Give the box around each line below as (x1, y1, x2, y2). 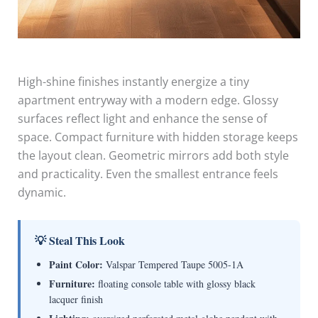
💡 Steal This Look (34, 231, 125, 248)
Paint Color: (48, 256, 103, 272)
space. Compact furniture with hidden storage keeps (17, 128, 298, 145)
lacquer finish (48, 292, 103, 306)
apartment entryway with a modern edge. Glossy (17, 92, 278, 108)
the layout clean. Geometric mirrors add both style (17, 147, 289, 163)
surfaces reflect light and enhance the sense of (17, 110, 267, 126)
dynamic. (17, 184, 66, 200)
